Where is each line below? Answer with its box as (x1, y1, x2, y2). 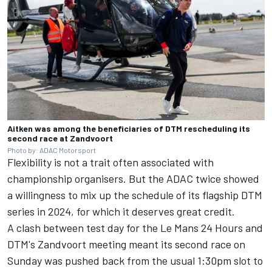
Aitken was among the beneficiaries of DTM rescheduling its (7, 123, 250, 134)
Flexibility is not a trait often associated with (7, 155, 214, 169)
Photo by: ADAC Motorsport (7, 146, 96, 155)
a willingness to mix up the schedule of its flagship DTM (7, 188, 262, 202)
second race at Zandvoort (7, 133, 113, 144)
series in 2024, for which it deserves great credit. (7, 205, 235, 219)
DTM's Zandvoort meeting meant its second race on (7, 237, 245, 251)
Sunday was (7, 254, 65, 268)
